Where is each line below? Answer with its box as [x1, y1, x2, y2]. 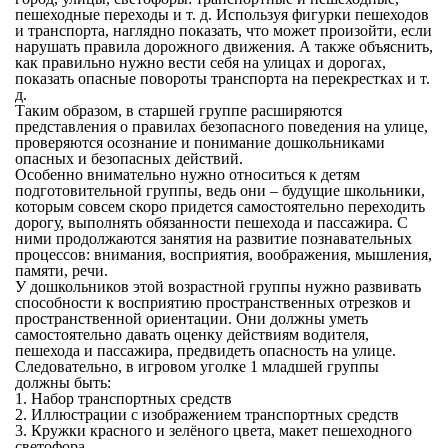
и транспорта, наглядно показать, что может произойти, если [14, 22, 432, 40]
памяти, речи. [14, 262, 108, 280]
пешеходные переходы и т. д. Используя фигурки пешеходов [14, 6, 429, 24]
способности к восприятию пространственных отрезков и [14, 294, 411, 312]
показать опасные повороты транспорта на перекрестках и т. [14, 70, 430, 88]
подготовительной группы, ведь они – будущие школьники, [14, 182, 425, 200]
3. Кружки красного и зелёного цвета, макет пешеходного [14, 422, 412, 440]
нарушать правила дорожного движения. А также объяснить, [14, 38, 433, 56]
